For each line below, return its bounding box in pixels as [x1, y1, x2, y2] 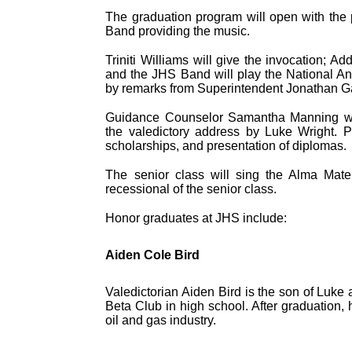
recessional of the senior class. [105, 181, 277, 196]
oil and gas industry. [105, 313, 217, 328]
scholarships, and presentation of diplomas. [105, 138, 347, 152]
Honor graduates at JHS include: [105, 211, 288, 225]
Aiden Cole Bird [105, 247, 200, 262]
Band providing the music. [105, 24, 251, 38]
